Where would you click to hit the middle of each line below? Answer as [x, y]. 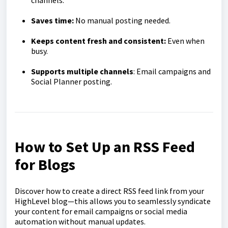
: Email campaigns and [172, 71]
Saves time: [53, 20]
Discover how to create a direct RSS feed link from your [109, 191]
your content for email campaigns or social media [101, 211]
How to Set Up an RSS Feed [105, 147]
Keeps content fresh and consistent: [99, 41]
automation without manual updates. [80, 221]
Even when [186, 41]
